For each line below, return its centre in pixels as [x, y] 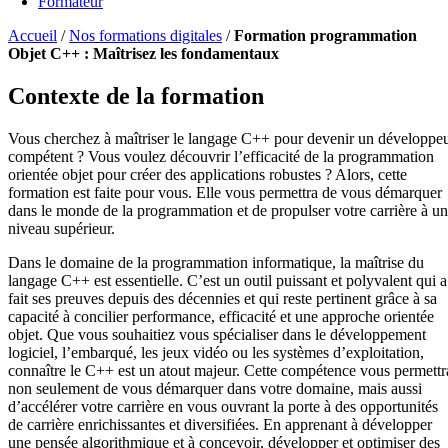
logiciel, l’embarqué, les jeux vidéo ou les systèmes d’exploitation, [216, 352]
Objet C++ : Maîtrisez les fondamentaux [143, 53]
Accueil [32, 35]
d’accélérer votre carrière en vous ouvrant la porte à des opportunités [223, 406]
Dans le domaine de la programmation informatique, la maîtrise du [216, 262]
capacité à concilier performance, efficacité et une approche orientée [221, 316]
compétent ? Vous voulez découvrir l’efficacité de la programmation [221, 156]
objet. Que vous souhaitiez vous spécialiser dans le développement [217, 334]
